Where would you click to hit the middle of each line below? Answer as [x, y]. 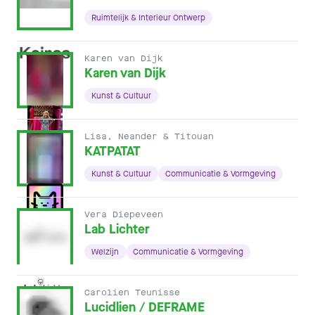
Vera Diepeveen [124, 214]
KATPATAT [112, 151]
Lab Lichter [117, 229]
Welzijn [105, 252]
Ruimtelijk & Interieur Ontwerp [148, 18]
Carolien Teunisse [132, 292]
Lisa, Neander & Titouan [149, 136]
